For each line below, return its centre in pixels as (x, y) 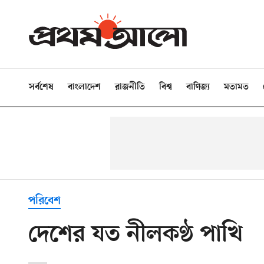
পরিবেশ (44, 201)
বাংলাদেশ (84, 87)
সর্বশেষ (41, 87)
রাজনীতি (130, 87)
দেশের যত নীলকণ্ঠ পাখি (136, 235)
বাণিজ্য (198, 87)
